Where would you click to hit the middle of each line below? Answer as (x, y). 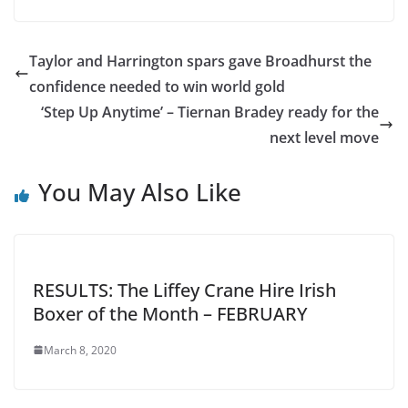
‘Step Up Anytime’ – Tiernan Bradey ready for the (210, 112)
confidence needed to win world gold (157, 86)
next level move (324, 137)
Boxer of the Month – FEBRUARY (170, 313)
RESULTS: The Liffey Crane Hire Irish (184, 290)
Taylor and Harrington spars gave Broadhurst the (200, 61)
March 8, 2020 (80, 350)
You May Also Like (140, 192)
